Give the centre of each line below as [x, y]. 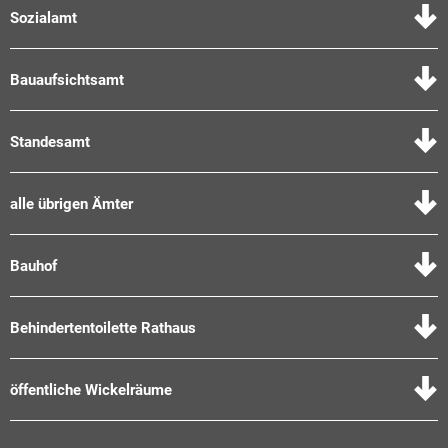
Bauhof [33, 265]
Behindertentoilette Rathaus [103, 327]
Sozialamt [43, 17]
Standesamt [50, 141]
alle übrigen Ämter [71, 203]
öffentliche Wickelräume [91, 389]
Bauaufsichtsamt [67, 79]
